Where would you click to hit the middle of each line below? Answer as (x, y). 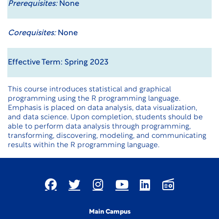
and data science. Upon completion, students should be (105, 118)
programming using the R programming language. (94, 99)
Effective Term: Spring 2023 (58, 63)
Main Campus (109, 212)
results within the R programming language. (84, 145)
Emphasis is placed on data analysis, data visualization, (102, 108)
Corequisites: (32, 33)
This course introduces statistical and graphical (89, 90)
